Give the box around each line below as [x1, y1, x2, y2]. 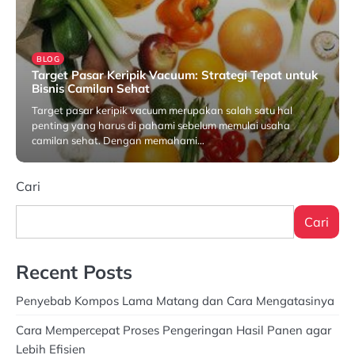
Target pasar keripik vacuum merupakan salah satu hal [32, 103, 292, 116]
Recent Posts [16, 259, 132, 284]
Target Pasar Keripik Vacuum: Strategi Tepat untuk [32, 67, 318, 82]
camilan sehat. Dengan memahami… [32, 133, 204, 147]
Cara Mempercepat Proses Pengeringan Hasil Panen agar [16, 322, 331, 338]
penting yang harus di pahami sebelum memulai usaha [32, 118, 290, 132]
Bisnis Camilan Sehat [32, 80, 150, 96]
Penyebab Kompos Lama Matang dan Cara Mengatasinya [16, 292, 334, 308]
